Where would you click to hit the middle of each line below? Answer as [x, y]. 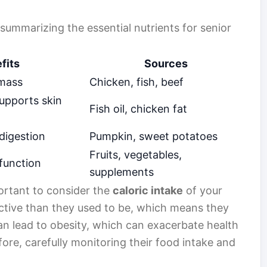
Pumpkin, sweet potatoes [153, 136]
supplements [122, 172]
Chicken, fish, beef [136, 82]
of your [203, 191]
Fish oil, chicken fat [138, 109]
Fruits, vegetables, [136, 155]
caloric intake [148, 191]
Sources [166, 64]
